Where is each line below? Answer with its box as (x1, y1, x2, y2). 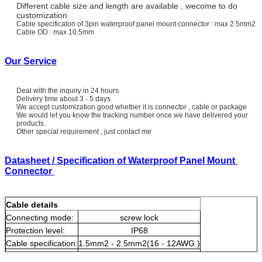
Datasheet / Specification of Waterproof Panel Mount (5, 155, 237, 166)
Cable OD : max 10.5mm (16, 27, 94, 36)
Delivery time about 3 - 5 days (16, 94, 111, 103)
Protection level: (6, 225, 65, 235)
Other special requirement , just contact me (16, 127, 151, 136)
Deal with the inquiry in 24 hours (16, 86, 119, 95)
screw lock (120, 212, 158, 222)
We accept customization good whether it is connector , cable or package (16, 102, 247, 111)
